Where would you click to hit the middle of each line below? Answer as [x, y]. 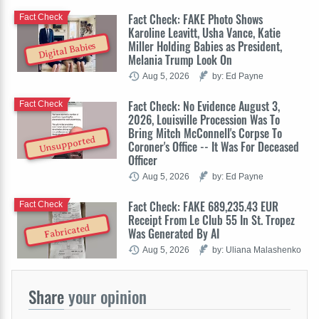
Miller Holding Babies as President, [205, 46]
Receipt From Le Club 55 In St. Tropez [211, 220]
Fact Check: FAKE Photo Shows [195, 19]
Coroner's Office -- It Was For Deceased [214, 146]
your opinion [105, 297]
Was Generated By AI [174, 233]
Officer [143, 160]
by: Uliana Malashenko [257, 249]
